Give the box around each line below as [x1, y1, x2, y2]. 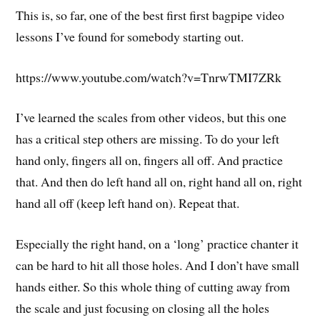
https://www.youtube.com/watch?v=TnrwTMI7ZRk [16, 68, 282, 86]
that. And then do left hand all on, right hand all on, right [16, 173, 303, 191]
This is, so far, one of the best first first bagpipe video [16, 6, 285, 24]
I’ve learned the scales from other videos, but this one [16, 109, 287, 126]
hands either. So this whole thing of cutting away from [16, 278, 291, 296]
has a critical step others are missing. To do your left [16, 130, 280, 148]
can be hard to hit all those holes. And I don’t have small [16, 256, 300, 274]
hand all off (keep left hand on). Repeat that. [16, 194, 240, 212]
